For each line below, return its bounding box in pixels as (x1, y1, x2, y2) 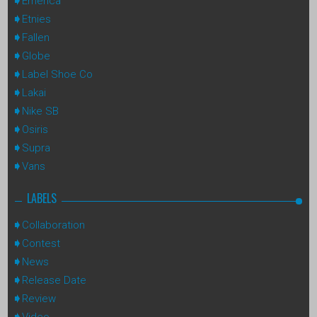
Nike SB (22, 104, 59, 117)
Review (22, 292, 56, 305)
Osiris (22, 122, 48, 136)
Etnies (22, 12, 51, 25)
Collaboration (22, 218, 85, 231)
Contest (22, 236, 60, 250)
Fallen (22, 30, 50, 44)
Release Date (22, 273, 86, 287)
